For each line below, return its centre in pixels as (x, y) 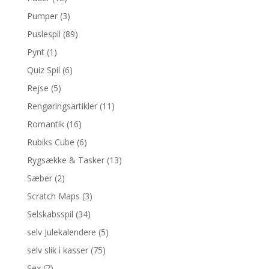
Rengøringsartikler (62, 106)
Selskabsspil (50, 214)
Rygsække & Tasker (65, 160)
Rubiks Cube (50, 142)
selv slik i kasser (57, 250)
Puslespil (44, 34)
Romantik (45, 124)
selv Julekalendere (61, 232)
